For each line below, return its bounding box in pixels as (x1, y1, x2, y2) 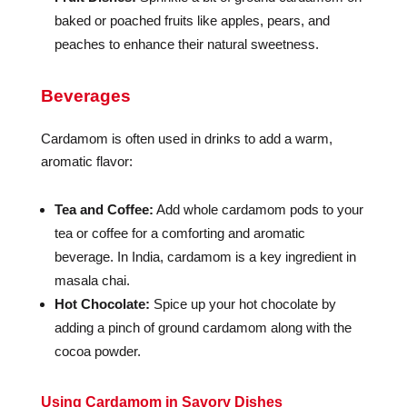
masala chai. (54, 273, 130, 288)
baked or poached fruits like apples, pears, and (54, 13, 330, 28)
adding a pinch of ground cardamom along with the (54, 320, 352, 335)
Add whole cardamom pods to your (153, 202, 363, 217)
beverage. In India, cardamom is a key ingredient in (54, 249, 356, 264)
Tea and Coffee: (54, 202, 154, 217)
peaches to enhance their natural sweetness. (54, 36, 319, 52)
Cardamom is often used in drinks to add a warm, (40, 131, 333, 146)
